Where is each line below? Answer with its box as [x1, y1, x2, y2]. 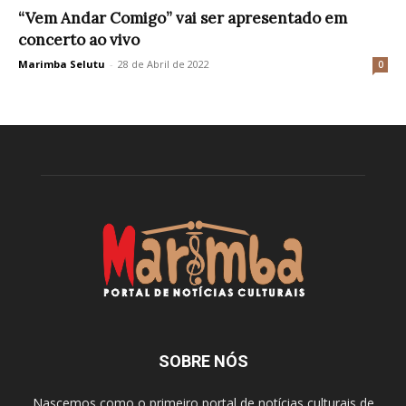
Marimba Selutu [18, 57, 105, 72]
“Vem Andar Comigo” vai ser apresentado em [18, 8, 347, 29]
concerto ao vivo [18, 30, 140, 51]
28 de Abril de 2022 [118, 57, 209, 72]
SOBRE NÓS [158, 352, 248, 372]
